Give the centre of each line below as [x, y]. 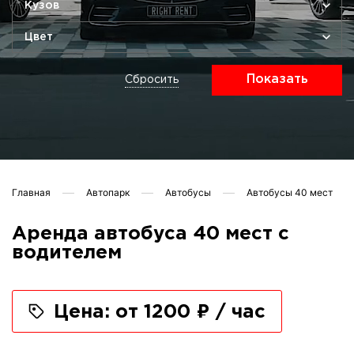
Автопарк [108, 192]
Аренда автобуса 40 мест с [151, 234]
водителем [67, 253]
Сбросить [152, 80]
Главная [31, 192]
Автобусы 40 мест [290, 192]
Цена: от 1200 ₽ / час [160, 313]
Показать [277, 80]
